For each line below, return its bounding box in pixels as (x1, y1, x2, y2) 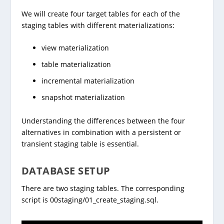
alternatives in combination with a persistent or (21, 127, 181, 137)
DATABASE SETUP (21, 163, 110, 177)
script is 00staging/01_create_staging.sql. (21, 194, 158, 204)
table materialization (41, 59, 111, 69)
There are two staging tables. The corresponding (21, 183, 184, 193)
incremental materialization (41, 76, 134, 86)
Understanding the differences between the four (21, 115, 185, 125)
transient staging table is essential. (21, 138, 139, 148)
